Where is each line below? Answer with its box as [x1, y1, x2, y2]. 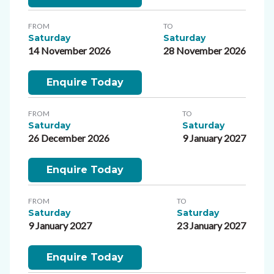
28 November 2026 [163, 44, 246, 56]
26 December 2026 [28, 131, 109, 144]
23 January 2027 [177, 219, 246, 231]
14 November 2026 [28, 44, 111, 56]
